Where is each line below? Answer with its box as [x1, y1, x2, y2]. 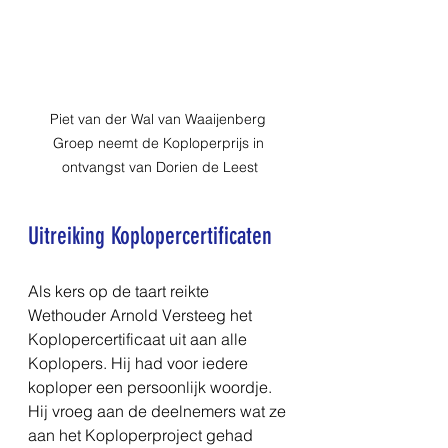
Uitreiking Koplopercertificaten [28, 221, 272, 250]
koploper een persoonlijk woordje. [28, 376, 276, 397]
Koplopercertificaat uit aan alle [28, 328, 251, 349]
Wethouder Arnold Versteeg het [28, 304, 256, 325]
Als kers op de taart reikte [28, 280, 213, 301]
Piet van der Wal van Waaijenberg [50, 109, 270, 128]
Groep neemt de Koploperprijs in [52, 133, 268, 152]
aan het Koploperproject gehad [28, 424, 257, 445]
